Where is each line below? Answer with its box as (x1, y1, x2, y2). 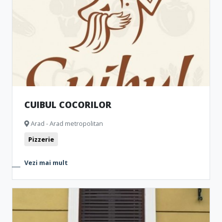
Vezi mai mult (24, 158, 68, 167)
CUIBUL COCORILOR (24, 99, 111, 111)
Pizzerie (28, 135, 54, 144)
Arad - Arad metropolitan (29, 119, 103, 128)
